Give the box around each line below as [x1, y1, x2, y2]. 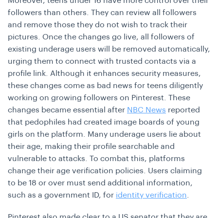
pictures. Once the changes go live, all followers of [8, 33, 195, 41]
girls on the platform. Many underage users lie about [8, 130, 201, 138]
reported [166, 106, 200, 114]
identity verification [116, 191, 187, 199]
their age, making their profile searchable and [8, 143, 175, 150]
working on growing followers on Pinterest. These [8, 94, 190, 102]
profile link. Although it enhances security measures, [8, 70, 201, 77]
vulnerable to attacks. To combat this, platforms [8, 155, 185, 163]
